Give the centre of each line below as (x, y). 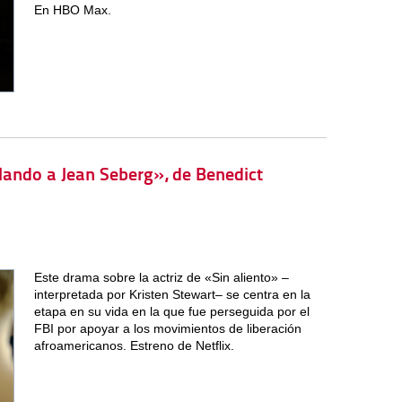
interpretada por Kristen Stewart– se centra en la (172, 294)
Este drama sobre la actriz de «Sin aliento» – (161, 277)
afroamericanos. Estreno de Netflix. (134, 345)
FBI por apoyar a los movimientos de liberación (167, 328)
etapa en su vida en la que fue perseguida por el (171, 311)
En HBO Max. (72, 10)
